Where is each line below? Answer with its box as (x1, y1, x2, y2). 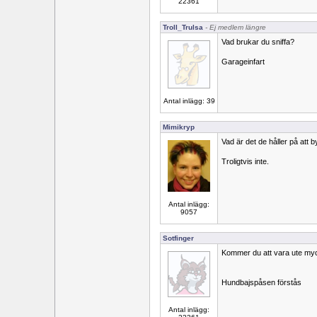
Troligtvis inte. (221, 157, 269, 166)
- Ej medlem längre (203, 23, 266, 31)
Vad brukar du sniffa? (221, 38, 294, 46)
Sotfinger (163, 234, 194, 242)
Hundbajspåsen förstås (221, 278, 301, 287)
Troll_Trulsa (163, 23, 203, 31)
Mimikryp (163, 123, 195, 131)
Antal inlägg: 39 (163, 97, 215, 105)
